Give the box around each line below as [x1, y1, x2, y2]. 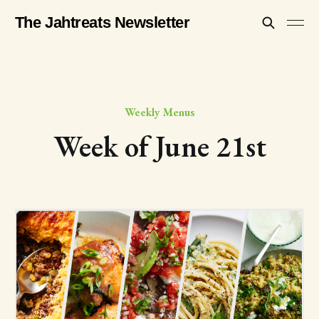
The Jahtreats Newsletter [14, 14, 190, 31]
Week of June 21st [53, 127, 266, 165]
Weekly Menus [125, 104, 194, 120]
